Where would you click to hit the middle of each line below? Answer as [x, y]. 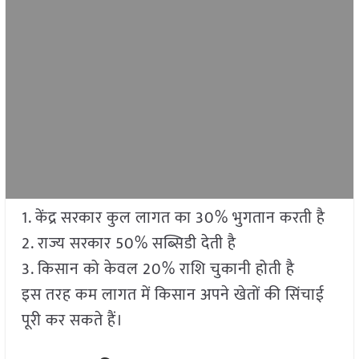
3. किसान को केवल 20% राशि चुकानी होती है [158, 270]
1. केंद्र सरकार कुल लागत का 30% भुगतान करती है [173, 218]
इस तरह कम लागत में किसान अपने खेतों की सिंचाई [173, 295]
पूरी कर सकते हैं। [72, 321]
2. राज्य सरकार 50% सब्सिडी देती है [129, 244]
